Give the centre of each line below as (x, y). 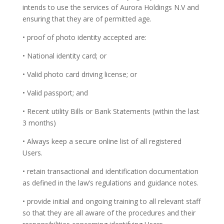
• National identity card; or (64, 56)
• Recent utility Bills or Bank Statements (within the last (111, 111)
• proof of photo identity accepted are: (84, 37)
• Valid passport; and (55, 93)
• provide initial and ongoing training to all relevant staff (111, 201)
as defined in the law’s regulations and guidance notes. (110, 183)
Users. (32, 153)
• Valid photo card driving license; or (79, 74)
